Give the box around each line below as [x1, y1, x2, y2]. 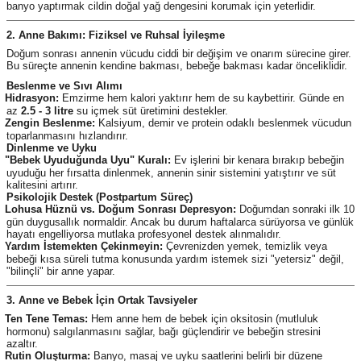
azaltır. [6, 337, 38, 350]
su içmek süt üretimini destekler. [73, 104, 228, 117]
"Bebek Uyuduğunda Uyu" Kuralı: [5, 153, 171, 166]
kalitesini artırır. [6, 178, 78, 191]
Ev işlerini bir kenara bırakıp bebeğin [171, 153, 344, 166]
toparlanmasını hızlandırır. [6, 129, 128, 142]
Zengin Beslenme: [5, 116, 95, 129]
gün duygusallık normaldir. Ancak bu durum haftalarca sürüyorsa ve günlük [6, 215, 354, 228]
